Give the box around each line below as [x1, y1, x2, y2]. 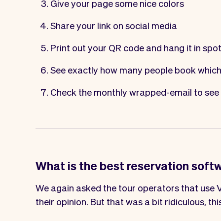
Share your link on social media [50, 19, 177, 31]
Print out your [50, 41, 109, 53]
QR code [109, 41, 144, 53]
